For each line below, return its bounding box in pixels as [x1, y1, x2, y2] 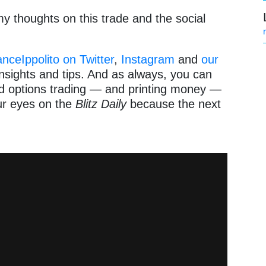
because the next [130, 97, 221, 111]
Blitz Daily [75, 97, 131, 111]
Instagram [121, 53, 175, 66]
